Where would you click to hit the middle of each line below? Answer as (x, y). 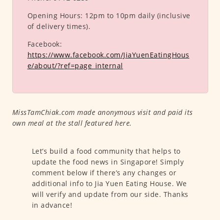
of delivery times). (59, 27)
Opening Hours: (56, 16)
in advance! (52, 205)
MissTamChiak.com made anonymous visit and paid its (102, 112)
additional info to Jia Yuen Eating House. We (109, 184)
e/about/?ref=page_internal (75, 66)
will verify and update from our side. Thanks (110, 194)
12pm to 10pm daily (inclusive (138, 16)
